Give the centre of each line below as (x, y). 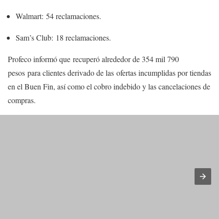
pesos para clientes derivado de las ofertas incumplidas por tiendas (109, 73)
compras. (22, 100)
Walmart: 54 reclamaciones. (58, 16)
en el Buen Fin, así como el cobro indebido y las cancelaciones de (109, 86)
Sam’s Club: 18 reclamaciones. (63, 37)
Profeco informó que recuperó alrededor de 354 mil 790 (93, 59)
